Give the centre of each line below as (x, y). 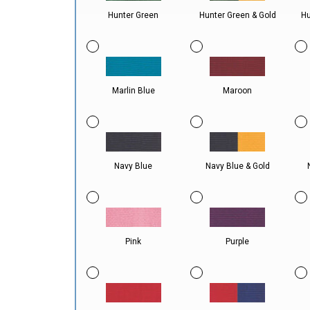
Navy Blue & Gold (237, 166)
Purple (238, 241)
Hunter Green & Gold (237, 15)
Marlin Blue (133, 91)
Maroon (238, 91)
